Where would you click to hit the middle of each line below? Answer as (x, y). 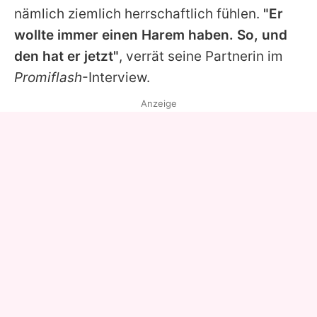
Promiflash (48, 77)
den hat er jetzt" (67, 56)
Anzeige (158, 103)
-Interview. (116, 77)
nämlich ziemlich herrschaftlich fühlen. (139, 13)
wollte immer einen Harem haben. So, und (151, 35)
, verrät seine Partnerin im (201, 56)
